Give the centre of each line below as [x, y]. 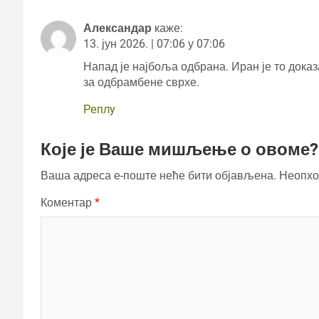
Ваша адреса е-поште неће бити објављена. [158, 176]
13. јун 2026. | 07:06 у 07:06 [154, 44]
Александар [117, 28]
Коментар [68, 203]
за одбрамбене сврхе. [141, 83]
